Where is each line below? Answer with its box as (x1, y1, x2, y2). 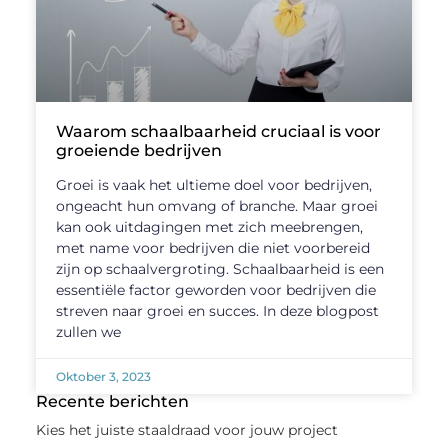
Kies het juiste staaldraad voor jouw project (35, 421, 338, 440)
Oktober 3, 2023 (55, 369, 151, 385)
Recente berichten (35, 392, 189, 412)
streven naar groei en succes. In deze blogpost (55, 302, 379, 321)
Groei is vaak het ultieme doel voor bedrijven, (55, 176, 372, 195)
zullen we (55, 323, 121, 342)
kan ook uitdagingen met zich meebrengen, (55, 218, 363, 237)
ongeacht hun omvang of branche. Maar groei (55, 197, 378, 216)
